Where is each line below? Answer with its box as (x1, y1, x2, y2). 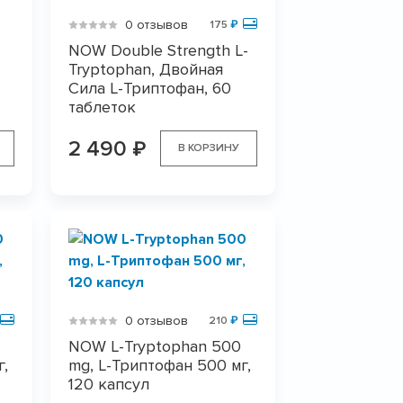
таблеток (67, 97, 136, 117)
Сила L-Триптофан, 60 (67, 78, 231, 98)
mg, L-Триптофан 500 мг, (67, 355, 251, 375)
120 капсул (67, 374, 149, 394)
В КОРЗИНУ (177, 141, 239, 155)
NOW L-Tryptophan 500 (67, 336, 241, 356)
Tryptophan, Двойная (67, 59, 223, 79)
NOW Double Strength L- (67, 40, 248, 60)
